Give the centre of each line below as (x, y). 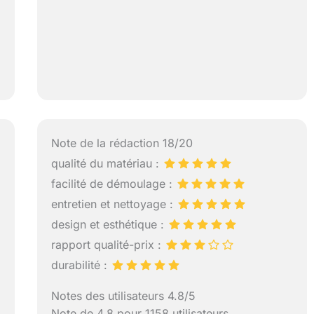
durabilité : (81, 265)
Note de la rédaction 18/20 (122, 143)
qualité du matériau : (107, 164)
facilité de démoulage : (114, 184)
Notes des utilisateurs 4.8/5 (124, 296)
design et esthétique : (110, 225)
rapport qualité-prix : (108, 245)
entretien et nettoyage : (114, 204)
